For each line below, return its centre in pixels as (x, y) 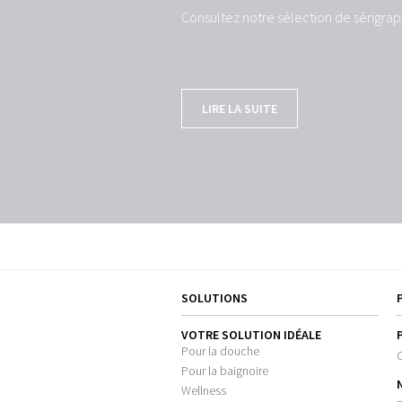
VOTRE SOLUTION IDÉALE (251, 335)
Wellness (204, 391)
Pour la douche (220, 351)
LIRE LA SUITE (240, 109)
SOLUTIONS (214, 297)
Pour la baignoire (225, 371)
